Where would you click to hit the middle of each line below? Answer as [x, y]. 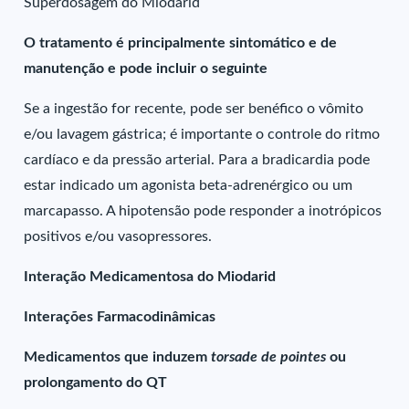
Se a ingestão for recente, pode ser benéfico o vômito [194, 109]
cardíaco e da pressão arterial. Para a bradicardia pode [197, 160]
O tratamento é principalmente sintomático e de [181, 43]
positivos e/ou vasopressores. [120, 236]
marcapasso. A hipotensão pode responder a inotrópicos [203, 211]
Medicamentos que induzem [116, 357]
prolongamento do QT [98, 383]
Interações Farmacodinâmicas [122, 317]
